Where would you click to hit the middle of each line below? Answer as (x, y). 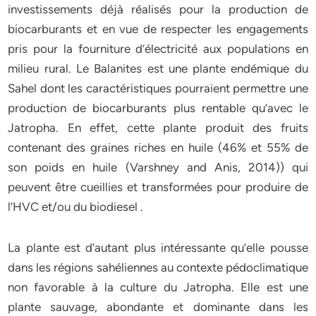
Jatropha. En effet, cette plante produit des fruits (158, 128)
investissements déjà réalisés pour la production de (158, 9)
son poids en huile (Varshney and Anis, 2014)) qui (158, 167)
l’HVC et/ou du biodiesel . (76, 207)
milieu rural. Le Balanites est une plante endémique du (158, 68)
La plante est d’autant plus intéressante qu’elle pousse (158, 248)
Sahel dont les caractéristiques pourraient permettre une (158, 88)
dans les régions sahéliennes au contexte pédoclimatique (158, 267)
